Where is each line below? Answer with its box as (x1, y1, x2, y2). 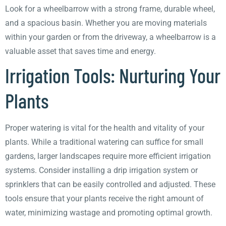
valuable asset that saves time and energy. (5, 46, 156, 56)
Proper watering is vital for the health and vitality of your (5, 123, 204, 133)
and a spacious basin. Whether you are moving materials (5, 18, 207, 28)
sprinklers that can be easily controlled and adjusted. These (5, 180, 215, 189)
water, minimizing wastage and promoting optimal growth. (5, 208, 212, 217)
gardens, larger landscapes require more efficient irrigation (5, 151, 211, 161)
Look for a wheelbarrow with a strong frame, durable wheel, (5, 4, 215, 14)
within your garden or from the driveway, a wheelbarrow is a (5, 32, 216, 42)
